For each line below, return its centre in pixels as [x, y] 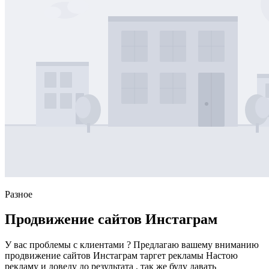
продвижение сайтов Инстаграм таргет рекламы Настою [121, 256]
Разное [19, 194]
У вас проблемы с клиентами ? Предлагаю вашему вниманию [132, 245]
